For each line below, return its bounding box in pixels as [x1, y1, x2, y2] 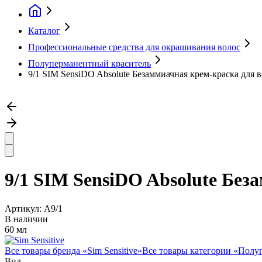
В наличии [5, 213, 48, 224]
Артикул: [5, 203, 44, 213]
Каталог [28, 26, 60, 36]
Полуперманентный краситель [28, 58, 151, 68]
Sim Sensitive [87, 245, 137, 256]
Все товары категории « [142, 245, 238, 256]
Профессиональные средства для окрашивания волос [28, 42, 240, 52]
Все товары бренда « [5, 245, 87, 256]
